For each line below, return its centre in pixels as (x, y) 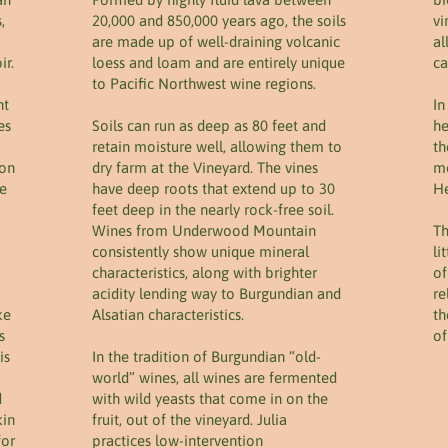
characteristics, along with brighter (204, 272)
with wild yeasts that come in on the (210, 398)
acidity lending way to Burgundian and (216, 293)
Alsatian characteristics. (168, 314)
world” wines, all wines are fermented (214, 377)
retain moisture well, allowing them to (217, 146)
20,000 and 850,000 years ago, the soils (219, 20)
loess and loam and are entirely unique (218, 62)
